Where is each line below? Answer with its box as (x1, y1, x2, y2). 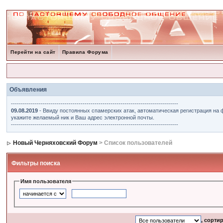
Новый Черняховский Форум (13, 139, 98, 146)
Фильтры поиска (11, 160, 61, 167)
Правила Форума (62, 49, 109, 55)
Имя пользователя (20, 178, 71, 184)
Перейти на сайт (10, 49, 56, 55)
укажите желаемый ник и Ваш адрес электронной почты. (11, 114, 155, 120)
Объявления (9, 86, 47, 93)
